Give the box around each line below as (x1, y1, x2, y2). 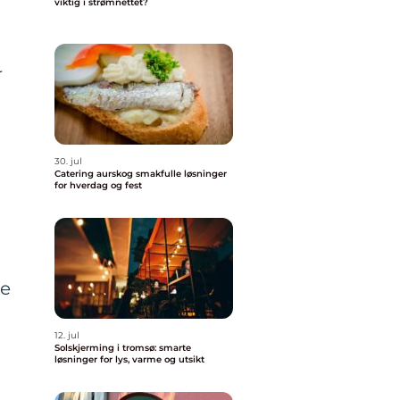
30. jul (54, 155, 82, 167)
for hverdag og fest (54, 179, 142, 191)
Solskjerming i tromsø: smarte (54, 342, 191, 354)
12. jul (54, 329, 79, 341)
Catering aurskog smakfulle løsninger (54, 168, 136, 179)
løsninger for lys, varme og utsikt (54, 354, 204, 365)
